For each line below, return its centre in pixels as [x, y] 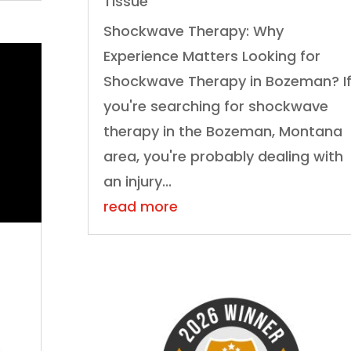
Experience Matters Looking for [212, 56]
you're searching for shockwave [215, 107]
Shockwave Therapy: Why [193, 31]
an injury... [137, 182]
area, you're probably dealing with [223, 157]
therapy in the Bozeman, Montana [223, 132]
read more [140, 207]
